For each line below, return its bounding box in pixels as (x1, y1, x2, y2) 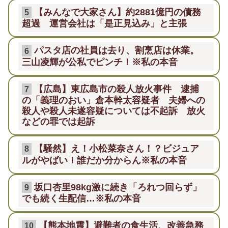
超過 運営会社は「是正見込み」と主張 (22, 18, 187, 29)
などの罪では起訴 (22, 116, 95, 127)
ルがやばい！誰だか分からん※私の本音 (22, 154, 187, 165)
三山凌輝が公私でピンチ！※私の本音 (22, 56, 178, 67)
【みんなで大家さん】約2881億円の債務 (34, 7, 202, 18)
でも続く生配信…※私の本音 (22, 193, 141, 204)
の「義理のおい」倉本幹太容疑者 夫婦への (22, 95, 205, 106)
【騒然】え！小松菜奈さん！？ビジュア (34, 143, 199, 154)
